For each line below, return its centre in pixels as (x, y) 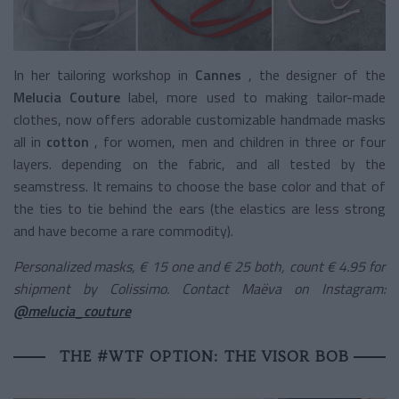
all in (30, 141)
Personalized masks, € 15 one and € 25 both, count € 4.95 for (199, 266)
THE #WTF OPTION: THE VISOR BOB (204, 356)
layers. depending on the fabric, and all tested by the (199, 163)
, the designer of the (313, 74)
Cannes (218, 74)
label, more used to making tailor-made (253, 97)
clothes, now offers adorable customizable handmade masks (199, 119)
